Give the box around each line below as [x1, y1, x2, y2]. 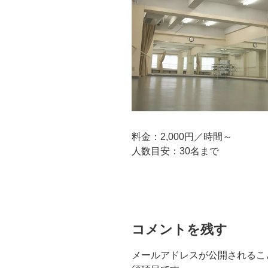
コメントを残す [132, 221, 227, 237]
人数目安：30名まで [132, 145, 219, 156]
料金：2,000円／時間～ [132, 131, 232, 142]
